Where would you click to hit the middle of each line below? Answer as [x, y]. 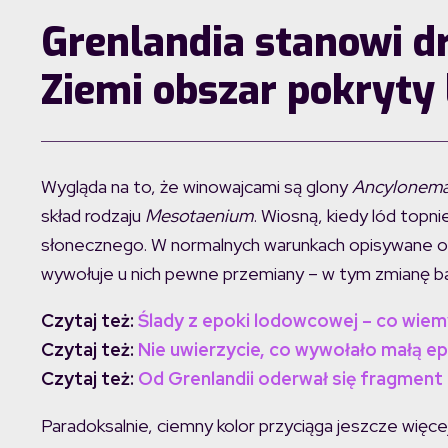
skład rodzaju [93, 215]
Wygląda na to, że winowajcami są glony [194, 186]
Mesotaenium [199, 215]
